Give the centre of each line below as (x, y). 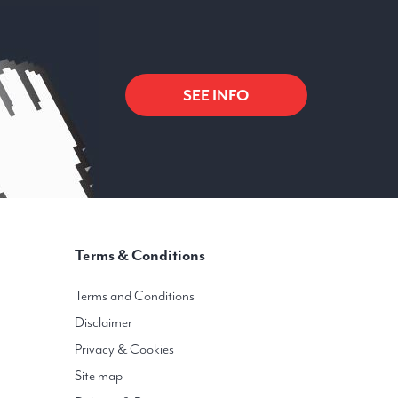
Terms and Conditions (134, 296)
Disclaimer (103, 322)
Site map (98, 376)
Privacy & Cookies (124, 349)
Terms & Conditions (139, 255)
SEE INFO (216, 95)
